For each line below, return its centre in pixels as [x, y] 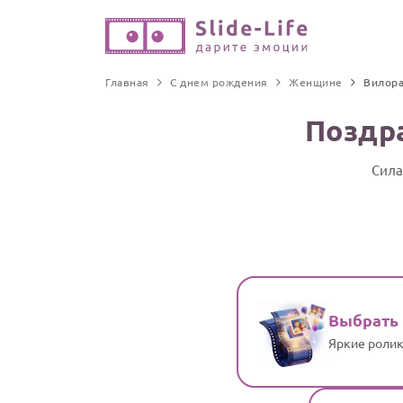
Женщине [316, 82]
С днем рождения [219, 82]
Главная [127, 82]
